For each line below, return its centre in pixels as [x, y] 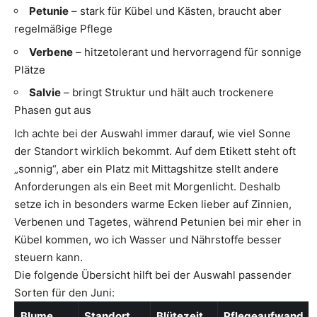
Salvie [45, 93]
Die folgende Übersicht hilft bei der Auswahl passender [153, 275]
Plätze [30, 69]
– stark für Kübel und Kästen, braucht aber [175, 11]
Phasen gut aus [53, 110]
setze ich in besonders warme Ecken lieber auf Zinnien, [153, 204]
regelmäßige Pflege [63, 29]
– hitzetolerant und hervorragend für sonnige [187, 52]
